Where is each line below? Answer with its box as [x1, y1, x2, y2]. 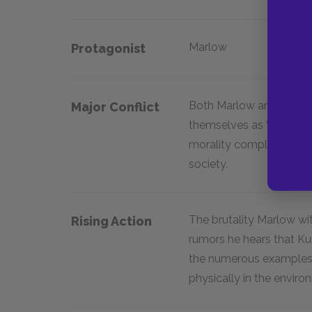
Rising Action [71, 214, 152, 228]
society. [189, 157, 228, 171]
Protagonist [71, 41, 146, 56]
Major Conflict [71, 100, 159, 114]
